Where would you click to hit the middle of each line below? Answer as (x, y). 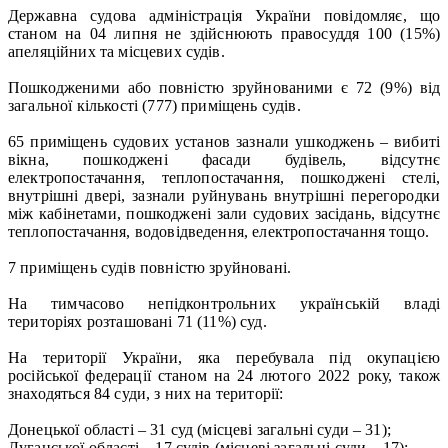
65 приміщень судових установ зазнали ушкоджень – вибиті (224, 141)
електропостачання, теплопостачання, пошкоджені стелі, (224, 177)
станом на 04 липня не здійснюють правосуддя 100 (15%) (224, 33)
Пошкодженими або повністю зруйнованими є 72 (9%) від (224, 87)
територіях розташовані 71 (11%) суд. (137, 321)
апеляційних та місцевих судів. (116, 51)
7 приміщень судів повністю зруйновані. (150, 267)
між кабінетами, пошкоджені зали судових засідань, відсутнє (224, 213)
